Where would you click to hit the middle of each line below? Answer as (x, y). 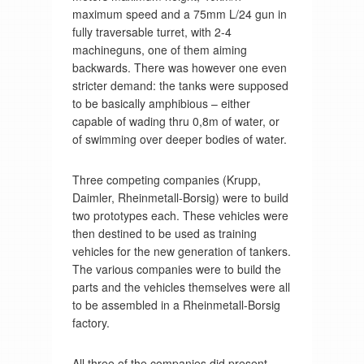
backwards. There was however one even (179, 67)
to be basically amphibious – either (161, 103)
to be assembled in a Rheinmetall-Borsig (176, 304)
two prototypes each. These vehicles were (180, 215)
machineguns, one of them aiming (159, 49)
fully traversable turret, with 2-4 (152, 31)
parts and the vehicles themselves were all (181, 286)
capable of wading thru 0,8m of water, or (175, 121)
